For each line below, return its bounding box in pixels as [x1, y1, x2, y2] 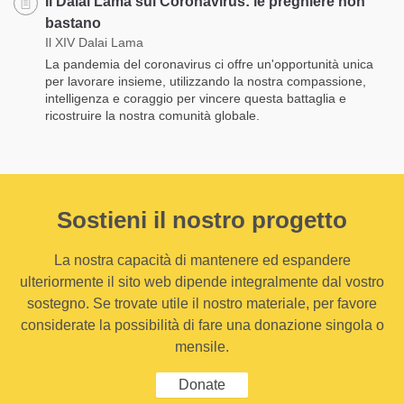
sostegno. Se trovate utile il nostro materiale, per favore [27, 295, 377, 311]
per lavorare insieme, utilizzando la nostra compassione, [45, 73, 366, 88]
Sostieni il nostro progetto [57, 206, 347, 234]
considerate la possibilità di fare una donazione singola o [20, 317, 384, 333]
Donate [179, 376, 225, 392]
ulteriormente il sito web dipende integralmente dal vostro [20, 273, 384, 289]
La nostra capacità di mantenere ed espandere [53, 252, 351, 268]
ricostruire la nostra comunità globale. [45, 107, 260, 123]
